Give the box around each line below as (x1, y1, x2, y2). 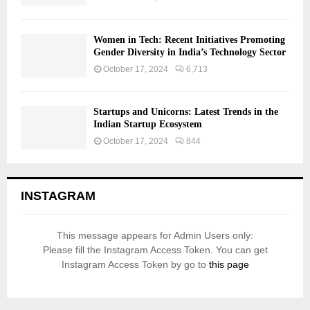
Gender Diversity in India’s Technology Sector (93, 46, 286, 57)
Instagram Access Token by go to (61, 259, 209, 271)
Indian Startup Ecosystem (93, 118, 202, 129)
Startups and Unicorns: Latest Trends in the (93, 106, 278, 117)
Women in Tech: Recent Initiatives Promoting (93, 34, 285, 45)
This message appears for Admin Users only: (57, 230, 253, 241)
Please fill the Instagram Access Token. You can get (42, 244, 268, 256)
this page (208, 259, 249, 271)
